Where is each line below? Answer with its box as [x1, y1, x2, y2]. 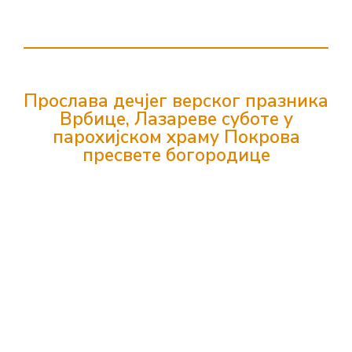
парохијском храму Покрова [52, 125, 300, 149]
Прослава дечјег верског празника [24, 89, 328, 113]
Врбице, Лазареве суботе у [59, 107, 293, 131]
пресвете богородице [82, 143, 270, 167]
